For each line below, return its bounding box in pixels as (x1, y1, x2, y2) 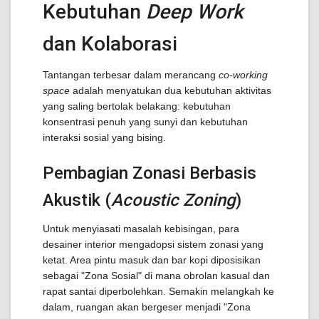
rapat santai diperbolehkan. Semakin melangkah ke (43, 286, 274, 297)
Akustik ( (43, 190, 111, 210)
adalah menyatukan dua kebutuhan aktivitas (70, 85, 271, 96)
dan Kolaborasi (43, 32, 177, 56)
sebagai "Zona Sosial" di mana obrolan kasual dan (43, 270, 270, 281)
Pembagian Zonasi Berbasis (43, 163, 256, 183)
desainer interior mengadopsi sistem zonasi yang (43, 239, 263, 250)
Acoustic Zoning (111, 190, 236, 210)
